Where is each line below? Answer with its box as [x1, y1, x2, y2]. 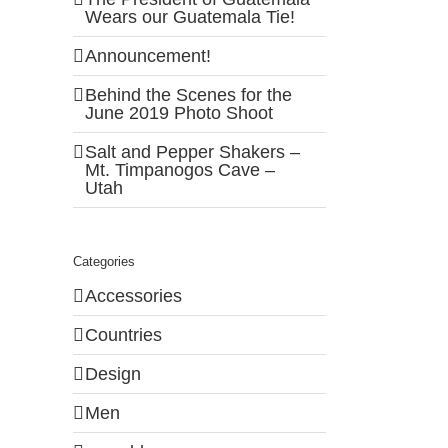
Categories [73, 253, 135, 269]
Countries [85, 325, 162, 346]
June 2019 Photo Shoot [85, 102, 273, 123]
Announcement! [85, 45, 211, 66]
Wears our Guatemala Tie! [85, 6, 295, 27]
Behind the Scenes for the [85, 84, 292, 105]
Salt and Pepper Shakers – [85, 141, 300, 162]
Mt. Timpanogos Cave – [85, 159, 275, 180]
